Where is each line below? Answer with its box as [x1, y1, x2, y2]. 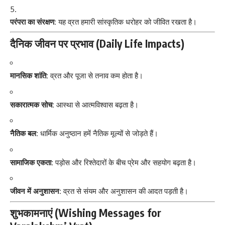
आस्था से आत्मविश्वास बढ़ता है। [54, 99, 139, 109]
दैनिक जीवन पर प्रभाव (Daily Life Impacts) [10, 36, 184, 50]
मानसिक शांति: [10, 71, 48, 81]
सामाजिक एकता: [10, 157, 53, 167]
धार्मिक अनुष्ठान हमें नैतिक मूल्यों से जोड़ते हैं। [38, 129, 158, 139]
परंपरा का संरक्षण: [10, 17, 56, 27]
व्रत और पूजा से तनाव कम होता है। [48, 71, 143, 81]
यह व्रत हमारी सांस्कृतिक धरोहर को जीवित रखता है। [56, 17, 197, 27]
